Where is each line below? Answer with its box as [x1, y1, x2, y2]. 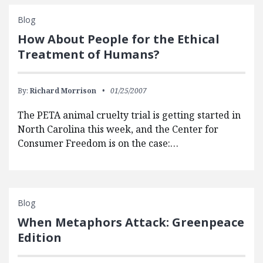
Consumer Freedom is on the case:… [18, 137, 178, 150]
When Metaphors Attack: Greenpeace [18, 214, 244, 231]
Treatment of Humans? [18, 46, 160, 63]
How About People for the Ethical [18, 31, 220, 48]
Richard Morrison [30, 86, 96, 96]
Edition [18, 230, 62, 246]
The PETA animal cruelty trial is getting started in [18, 109, 241, 122]
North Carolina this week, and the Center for [18, 123, 218, 136]
